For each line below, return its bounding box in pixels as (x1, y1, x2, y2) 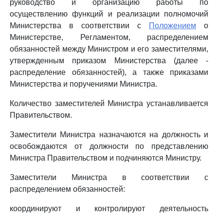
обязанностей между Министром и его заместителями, (10, 45, 208, 53)
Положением (149, 21, 196, 30)
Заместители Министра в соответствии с (10, 173, 208, 182)
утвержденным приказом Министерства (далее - (10, 56, 208, 65)
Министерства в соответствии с (10, 21, 149, 30)
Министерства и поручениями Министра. (10, 80, 157, 88)
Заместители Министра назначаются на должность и (10, 130, 208, 139)
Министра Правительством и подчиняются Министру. (10, 154, 201, 162)
